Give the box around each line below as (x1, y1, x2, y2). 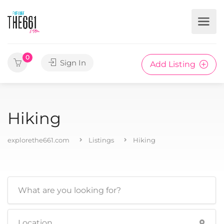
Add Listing (150, 59, 197, 69)
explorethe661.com (7, 136, 69, 144)
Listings (88, 136, 114, 144)
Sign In (58, 58, 86, 67)
